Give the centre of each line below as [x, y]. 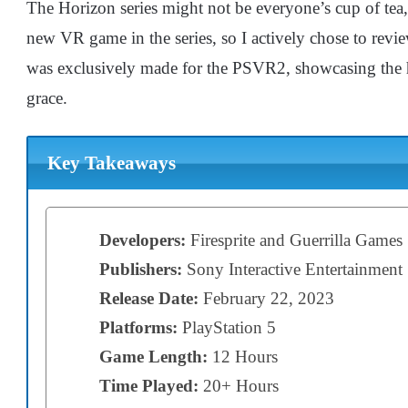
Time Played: [151, 385]
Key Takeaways [111, 163]
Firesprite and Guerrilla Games [296, 240]
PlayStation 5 [227, 327]
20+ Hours [241, 385]
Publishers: [141, 269]
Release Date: [151, 298]
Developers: [145, 240]
